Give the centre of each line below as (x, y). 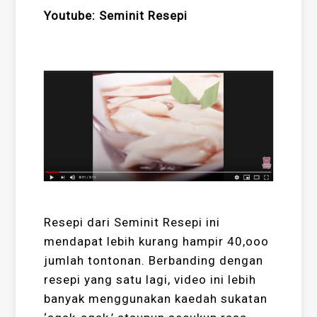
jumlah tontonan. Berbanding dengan (154, 260)
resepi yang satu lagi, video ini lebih (150, 279)
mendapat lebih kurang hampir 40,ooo (157, 241)
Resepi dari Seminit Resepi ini (132, 222)
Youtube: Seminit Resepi (116, 16)
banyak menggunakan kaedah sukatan (156, 298)
